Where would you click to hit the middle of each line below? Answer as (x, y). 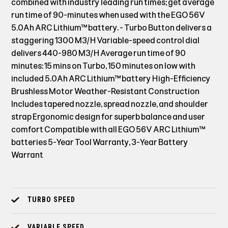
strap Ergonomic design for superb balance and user (108, 117)
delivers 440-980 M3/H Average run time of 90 (99, 53)
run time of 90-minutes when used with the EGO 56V (108, 15)
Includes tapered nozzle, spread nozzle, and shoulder (110, 104)
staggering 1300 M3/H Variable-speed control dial (106, 40)
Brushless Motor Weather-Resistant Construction (106, 91)
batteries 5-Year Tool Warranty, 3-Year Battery (100, 142)
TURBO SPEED (52, 199)
